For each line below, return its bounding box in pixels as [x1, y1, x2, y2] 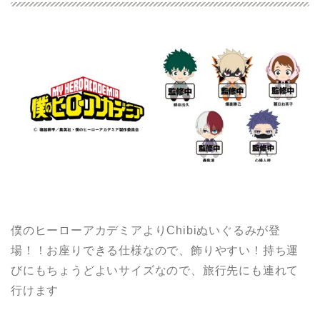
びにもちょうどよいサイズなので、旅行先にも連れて [11, 264, 299, 276]
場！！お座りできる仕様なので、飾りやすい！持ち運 [11, 244, 299, 256]
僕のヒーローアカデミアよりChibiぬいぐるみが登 [11, 224, 281, 236]
